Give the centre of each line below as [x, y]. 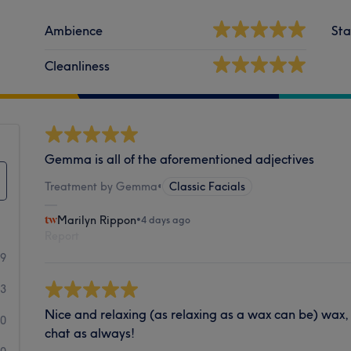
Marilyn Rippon [97, 220]
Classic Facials [208, 186]
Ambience [74, 30]
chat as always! [90, 333]
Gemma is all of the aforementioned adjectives [180, 159]
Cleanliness [78, 65]
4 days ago [166, 219]
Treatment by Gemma [101, 186]
